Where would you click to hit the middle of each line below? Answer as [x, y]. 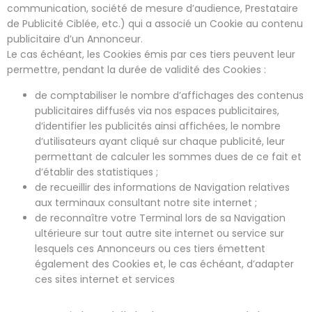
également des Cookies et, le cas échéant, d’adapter [164, 264]
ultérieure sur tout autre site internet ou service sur [159, 233]
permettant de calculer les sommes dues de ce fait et [168, 157]
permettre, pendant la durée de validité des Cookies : [136, 70]
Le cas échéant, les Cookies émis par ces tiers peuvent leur [151, 54]
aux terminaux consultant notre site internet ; [146, 203]
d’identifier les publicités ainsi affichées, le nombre [158, 126]
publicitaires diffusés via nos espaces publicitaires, [157, 111]
